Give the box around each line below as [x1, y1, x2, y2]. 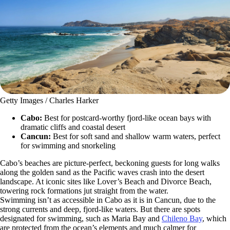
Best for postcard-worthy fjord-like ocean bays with [44, 113, 211, 123]
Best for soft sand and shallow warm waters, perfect [53, 132, 220, 141]
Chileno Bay [162, 214, 202, 223]
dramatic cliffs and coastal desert [21, 123, 125, 132]
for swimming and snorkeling [21, 141, 116, 150]
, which [202, 214, 226, 223]
